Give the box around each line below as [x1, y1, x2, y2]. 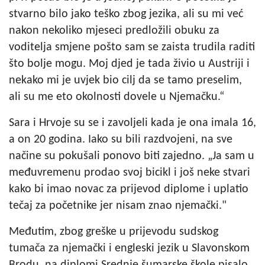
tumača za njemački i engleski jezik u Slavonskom [9, 242, 250, 254]
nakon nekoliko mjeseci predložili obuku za [9, 24, 219, 37]
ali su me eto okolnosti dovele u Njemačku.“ [9, 91, 224, 103]
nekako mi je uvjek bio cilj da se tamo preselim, [9, 74, 242, 86]
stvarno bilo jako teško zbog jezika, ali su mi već [9, 8, 243, 20]
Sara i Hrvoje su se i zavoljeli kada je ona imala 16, [9, 117, 256, 129]
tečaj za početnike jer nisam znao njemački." [9, 199, 227, 212]
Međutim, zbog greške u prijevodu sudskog [9, 225, 218, 238]
